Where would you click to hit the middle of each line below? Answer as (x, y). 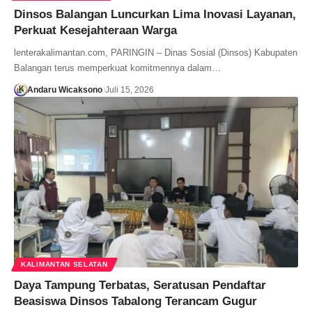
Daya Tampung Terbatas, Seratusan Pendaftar (140, 285)
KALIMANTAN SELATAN (64, 264)
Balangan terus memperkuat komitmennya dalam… (117, 68)
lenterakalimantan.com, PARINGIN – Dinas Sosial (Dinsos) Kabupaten (156, 52)
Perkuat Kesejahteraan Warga (95, 30)
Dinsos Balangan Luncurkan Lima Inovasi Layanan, (155, 14)
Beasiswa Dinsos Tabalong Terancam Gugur (135, 301)
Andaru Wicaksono (64, 89)
